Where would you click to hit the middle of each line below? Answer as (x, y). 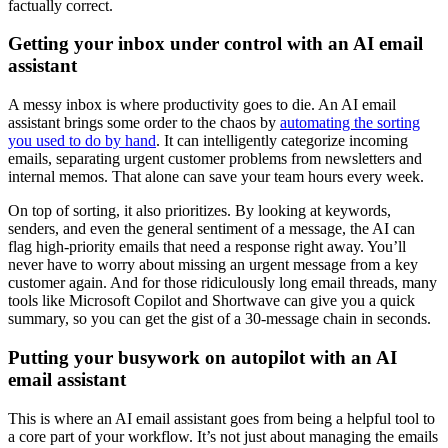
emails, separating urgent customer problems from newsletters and (215, 159)
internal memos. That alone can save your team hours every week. (216, 177)
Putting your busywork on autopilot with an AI (202, 357)
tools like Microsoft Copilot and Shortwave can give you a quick (211, 301)
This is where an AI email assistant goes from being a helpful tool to (221, 418)
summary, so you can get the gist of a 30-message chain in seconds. (219, 319)
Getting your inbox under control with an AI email (215, 44)
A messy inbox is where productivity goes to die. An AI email (202, 105)
